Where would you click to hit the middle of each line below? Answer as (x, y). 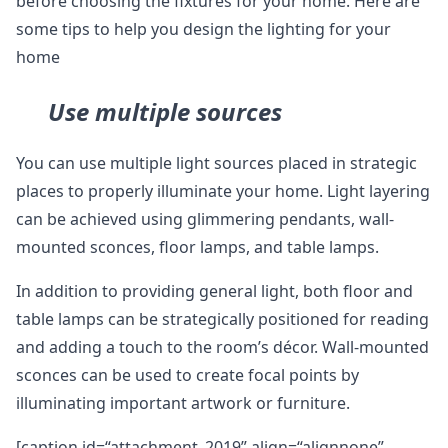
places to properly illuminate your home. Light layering (223, 191)
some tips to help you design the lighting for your (203, 29)
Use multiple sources (165, 112)
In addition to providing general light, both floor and (214, 291)
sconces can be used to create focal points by (187, 375)
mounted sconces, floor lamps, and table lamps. (197, 247)
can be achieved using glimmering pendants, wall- (205, 219)
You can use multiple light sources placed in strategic (216, 163)
